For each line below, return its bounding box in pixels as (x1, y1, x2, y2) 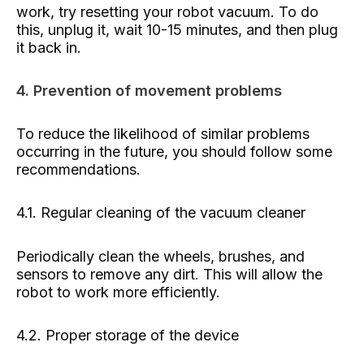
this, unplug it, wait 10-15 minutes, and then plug (16, 20, 338, 38)
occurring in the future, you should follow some (16, 142, 332, 160)
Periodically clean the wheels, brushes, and (16, 247, 305, 265)
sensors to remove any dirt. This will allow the (16, 265, 323, 283)
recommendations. (16, 160, 141, 178)
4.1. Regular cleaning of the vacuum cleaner (16, 204, 305, 222)
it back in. (16, 38, 81, 56)
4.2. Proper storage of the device (16, 327, 239, 344)
